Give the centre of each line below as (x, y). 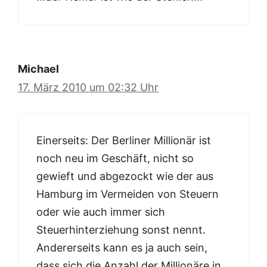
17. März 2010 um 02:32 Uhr (88, 88)
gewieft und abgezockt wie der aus (125, 176)
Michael (38, 69)
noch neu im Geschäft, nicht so (115, 159)
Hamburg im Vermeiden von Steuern (128, 194)
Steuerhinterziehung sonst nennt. (121, 230)
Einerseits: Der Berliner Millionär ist (124, 141)
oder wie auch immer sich (101, 212)
